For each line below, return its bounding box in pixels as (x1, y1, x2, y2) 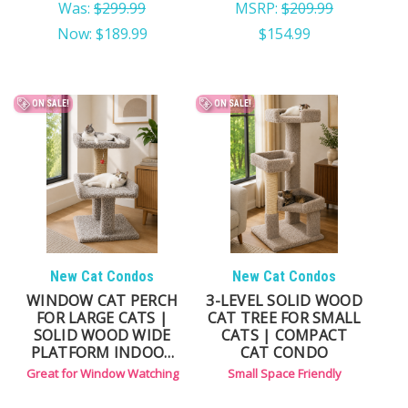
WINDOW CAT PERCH (26, 290, 178, 311)
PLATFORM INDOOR (30, 342, 174, 362)
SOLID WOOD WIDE (33, 324, 171, 345)
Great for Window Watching (25, 364, 178, 382)
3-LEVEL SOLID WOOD (206, 290, 362, 311)
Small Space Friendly (227, 364, 342, 382)
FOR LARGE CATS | (36, 307, 168, 328)
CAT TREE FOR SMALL (207, 307, 362, 328)
